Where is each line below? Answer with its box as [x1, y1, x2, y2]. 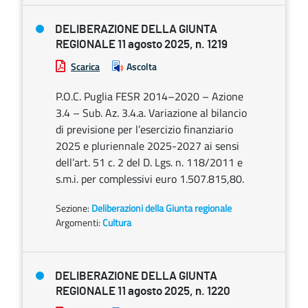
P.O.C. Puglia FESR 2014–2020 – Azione [56, 88, 243, 104]
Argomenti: [56, 215, 100, 230]
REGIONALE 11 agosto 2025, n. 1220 [56, 285, 230, 297]
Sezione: [56, 201, 91, 215]
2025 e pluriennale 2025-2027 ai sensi [56, 137, 239, 154]
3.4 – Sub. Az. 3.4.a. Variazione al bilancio [56, 104, 247, 121]
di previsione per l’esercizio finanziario [56, 121, 233, 137]
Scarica [71, 59, 100, 74]
